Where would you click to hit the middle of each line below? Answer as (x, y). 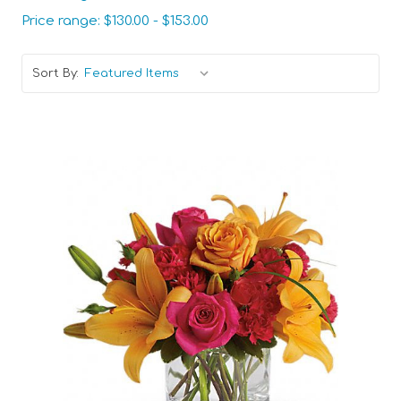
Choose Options (211, 353)
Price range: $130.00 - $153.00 (115, 21)
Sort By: (55, 73)
